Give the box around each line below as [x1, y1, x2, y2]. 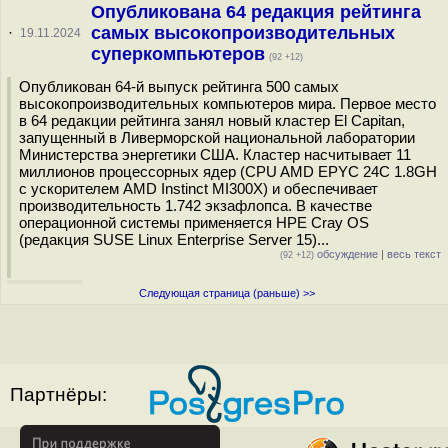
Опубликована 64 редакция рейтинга [90, 2, 421, 22]
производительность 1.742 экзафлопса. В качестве [19, 197, 372, 214]
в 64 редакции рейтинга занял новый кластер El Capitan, [19, 112, 405, 129]
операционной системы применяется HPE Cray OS [19, 214, 369, 231]
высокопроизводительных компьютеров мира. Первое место [19, 95, 436, 112]
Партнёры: [10, 384, 107, 405]
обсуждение [314, 248, 378, 260]
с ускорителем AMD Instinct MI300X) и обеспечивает [19, 180, 378, 197]
